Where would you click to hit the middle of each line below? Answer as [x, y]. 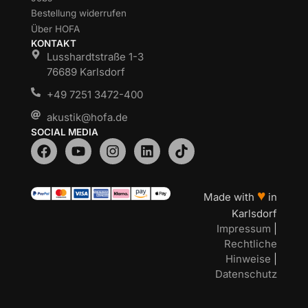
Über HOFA [55, 29]
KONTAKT [54, 43]
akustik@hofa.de [87, 117]
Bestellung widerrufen [79, 13]
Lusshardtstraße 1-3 [95, 56]
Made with [230, 197]
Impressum [244, 229]
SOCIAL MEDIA [65, 132]
